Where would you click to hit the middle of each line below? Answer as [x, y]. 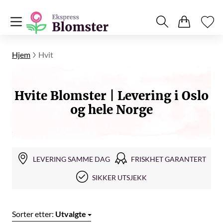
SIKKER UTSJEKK [119, 177]
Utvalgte [71, 214]
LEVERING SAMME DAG [71, 159]
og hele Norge [111, 110]
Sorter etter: [34, 214]
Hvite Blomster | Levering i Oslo [111, 96]
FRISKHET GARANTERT [168, 159]
